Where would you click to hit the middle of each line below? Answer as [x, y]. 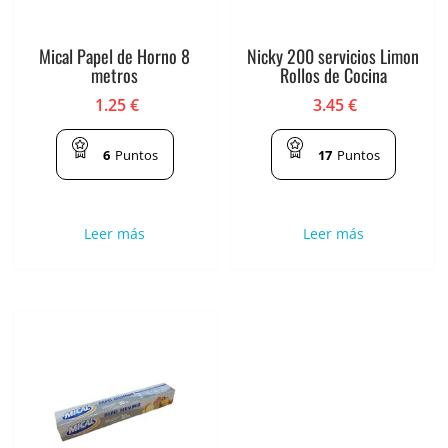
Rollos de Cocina [333, 74]
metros [115, 74]
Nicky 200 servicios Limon [333, 55]
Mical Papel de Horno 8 [115, 55]
